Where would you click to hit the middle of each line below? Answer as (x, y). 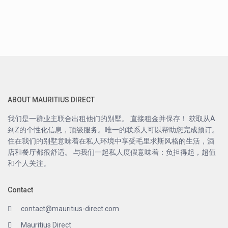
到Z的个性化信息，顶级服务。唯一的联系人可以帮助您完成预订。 (113, 130)
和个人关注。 (29, 164)
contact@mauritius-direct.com (70, 209)
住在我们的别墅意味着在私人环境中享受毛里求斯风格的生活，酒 (111, 141)
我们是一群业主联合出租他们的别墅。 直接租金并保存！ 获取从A (112, 119)
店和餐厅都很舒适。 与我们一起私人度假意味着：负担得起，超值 (112, 152)
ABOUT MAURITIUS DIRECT (51, 100)
